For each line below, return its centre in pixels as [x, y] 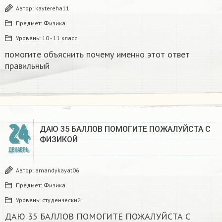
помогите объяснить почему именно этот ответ [97, 54]
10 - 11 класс [60, 38]
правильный [27, 65]
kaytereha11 [52, 8]
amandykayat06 [57, 170]
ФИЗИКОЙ [59, 139]
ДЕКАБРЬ [18, 150]
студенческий [61, 200]
